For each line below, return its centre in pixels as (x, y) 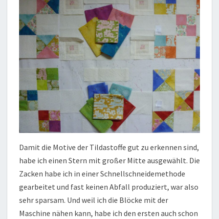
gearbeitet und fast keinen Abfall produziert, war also (109, 186)
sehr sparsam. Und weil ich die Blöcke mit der (94, 200)
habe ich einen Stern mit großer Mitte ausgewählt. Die (109, 160)
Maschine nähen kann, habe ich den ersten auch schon (109, 213)
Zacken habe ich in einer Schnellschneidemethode (102, 173)
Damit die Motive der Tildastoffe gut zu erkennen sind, (109, 147)
